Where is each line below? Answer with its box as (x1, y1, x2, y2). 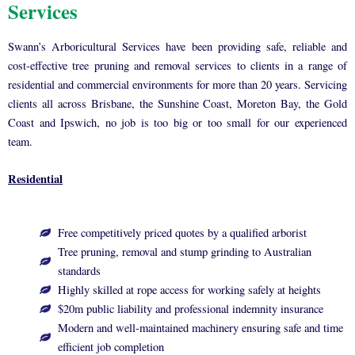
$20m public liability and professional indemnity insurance (57, 300, 323, 316)
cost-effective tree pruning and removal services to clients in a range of (8, 58, 347, 74)
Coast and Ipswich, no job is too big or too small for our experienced (8, 115, 347, 131)
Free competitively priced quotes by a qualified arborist (57, 224, 307, 240)
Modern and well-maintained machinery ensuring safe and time (57, 319, 343, 335)
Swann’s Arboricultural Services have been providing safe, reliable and (8, 39, 347, 55)
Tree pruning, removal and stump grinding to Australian (57, 243, 311, 259)
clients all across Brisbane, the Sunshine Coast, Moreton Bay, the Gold (8, 96, 347, 112)
